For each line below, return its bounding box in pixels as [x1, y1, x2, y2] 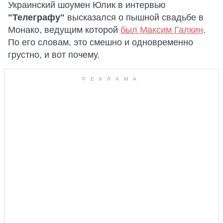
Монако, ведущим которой [8, 25, 120, 35]
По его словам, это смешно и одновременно [8, 37, 193, 47]
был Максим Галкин [120, 25, 203, 35]
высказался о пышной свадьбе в [67, 12, 204, 22]
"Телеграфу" [8, 12, 67, 22]
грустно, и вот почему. [8, 50, 100, 60]
